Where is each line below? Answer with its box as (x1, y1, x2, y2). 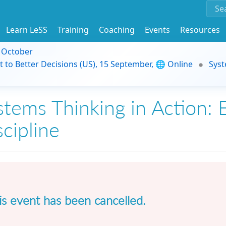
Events (145, 24, 170, 35)
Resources (180, 24, 220, 35)
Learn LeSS (6, 24, 47, 35)
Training (58, 24, 89, 35)
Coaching (99, 24, 135, 35)
